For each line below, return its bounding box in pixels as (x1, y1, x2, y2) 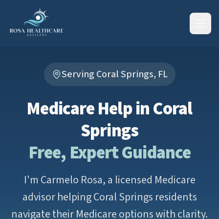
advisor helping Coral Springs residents (22, 189, 197, 205)
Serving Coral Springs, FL (61, 67, 168, 81)
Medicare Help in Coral (26, 96, 193, 121)
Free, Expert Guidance (28, 140, 191, 165)
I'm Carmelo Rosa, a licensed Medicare (23, 172, 196, 188)
